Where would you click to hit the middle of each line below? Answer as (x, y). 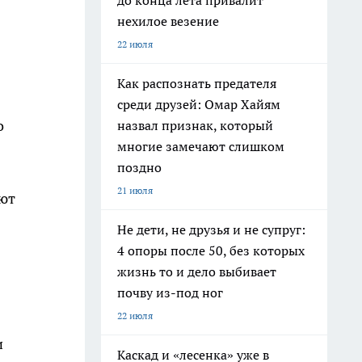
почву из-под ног (170, 293)
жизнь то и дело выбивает (197, 271)
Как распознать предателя (197, 83)
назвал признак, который (195, 125)
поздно (139, 167)
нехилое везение (168, 21)
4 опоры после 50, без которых (211, 250)
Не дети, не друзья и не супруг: (211, 229)
